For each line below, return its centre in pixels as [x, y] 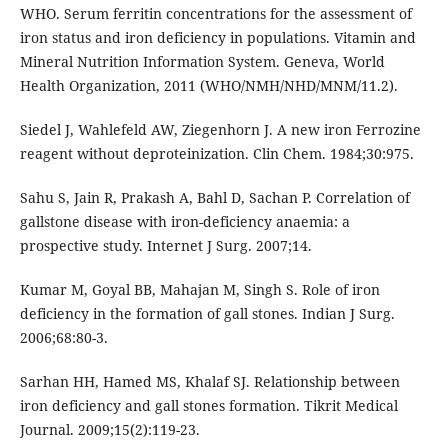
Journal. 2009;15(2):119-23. [109, 430]
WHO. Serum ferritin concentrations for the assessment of [215, 14]
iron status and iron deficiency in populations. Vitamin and [217, 38]
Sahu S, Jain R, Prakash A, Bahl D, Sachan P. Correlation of [214, 198]
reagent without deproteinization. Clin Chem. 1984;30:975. [216, 154]
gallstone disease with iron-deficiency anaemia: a [184, 222]
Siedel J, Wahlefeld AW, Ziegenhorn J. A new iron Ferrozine [220, 130]
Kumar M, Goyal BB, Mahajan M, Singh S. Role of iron [199, 290]
